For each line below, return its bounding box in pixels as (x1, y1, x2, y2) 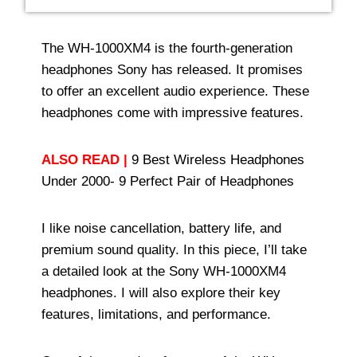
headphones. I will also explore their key (41, 285, 280, 301)
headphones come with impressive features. (41, 105, 304, 121)
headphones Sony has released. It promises (41, 62, 303, 78)
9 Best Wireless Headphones (131, 152, 304, 168)
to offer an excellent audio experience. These (41, 84, 309, 100)
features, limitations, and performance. (41, 307, 271, 323)
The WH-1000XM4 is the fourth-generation (41, 41, 292, 57)
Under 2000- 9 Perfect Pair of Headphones (41, 174, 294, 190)
